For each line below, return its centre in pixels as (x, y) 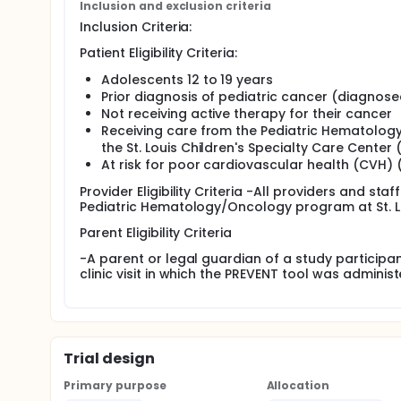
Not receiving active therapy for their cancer (247, 114)
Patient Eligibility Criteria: (159, 53)
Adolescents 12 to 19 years (188, 80)
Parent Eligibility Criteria (156, 233)
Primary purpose (115, 385)
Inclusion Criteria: (136, 27)
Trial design (109, 358)
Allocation (298, 385)
